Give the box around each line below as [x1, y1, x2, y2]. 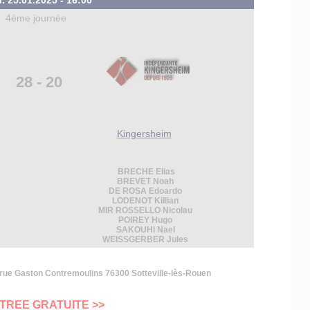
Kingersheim [116, 128, 172, 139]
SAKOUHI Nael [116, 225, 175, 235]
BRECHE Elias [116, 167, 175, 176]
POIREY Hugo [118, 215, 172, 225]
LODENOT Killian [112, 196, 179, 206]
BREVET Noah [117, 176, 174, 186]
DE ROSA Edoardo [109, 186, 182, 196]
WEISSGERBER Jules [102, 235, 188, 244]
